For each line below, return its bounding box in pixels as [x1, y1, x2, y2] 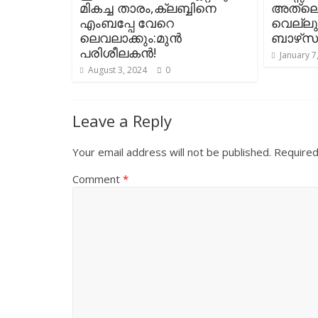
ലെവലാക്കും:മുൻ [79, 29, 182, 46]
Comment [72, 172, 123, 186]
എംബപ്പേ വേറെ [79, 14, 174, 31]
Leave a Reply [72, 110, 172, 131]
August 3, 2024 [88, 64, 147, 76]
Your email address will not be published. [72, 145, 271, 159]
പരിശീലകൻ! [79, 44, 156, 61]
